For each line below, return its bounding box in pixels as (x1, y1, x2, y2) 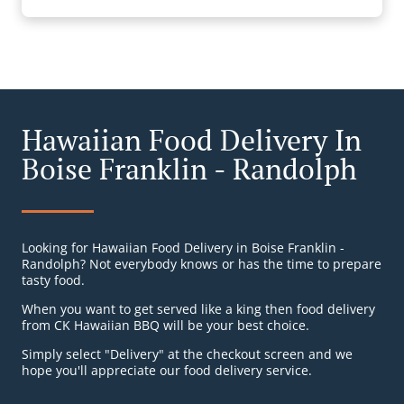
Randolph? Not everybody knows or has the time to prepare (22, 255, 381, 273)
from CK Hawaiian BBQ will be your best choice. (22, 317, 309, 335)
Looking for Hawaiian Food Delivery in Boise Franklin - (22, 239, 344, 257)
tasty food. (22, 271, 85, 289)
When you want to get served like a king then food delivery (22, 300, 375, 318)
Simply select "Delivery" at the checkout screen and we (22, 345, 353, 363)
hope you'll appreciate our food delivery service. (22, 362, 312, 380)
